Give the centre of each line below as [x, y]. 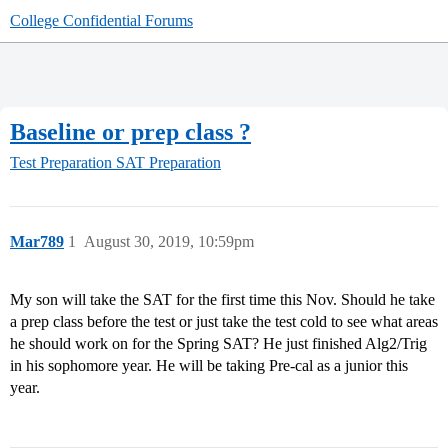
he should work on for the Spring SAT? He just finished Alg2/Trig [218, 344]
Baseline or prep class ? [130, 131]
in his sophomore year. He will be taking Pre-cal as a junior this [209, 366]
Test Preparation [61, 163]
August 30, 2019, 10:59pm [169, 242]
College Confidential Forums [101, 20]
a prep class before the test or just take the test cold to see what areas [224, 322]
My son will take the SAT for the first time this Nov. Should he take [222, 300]
